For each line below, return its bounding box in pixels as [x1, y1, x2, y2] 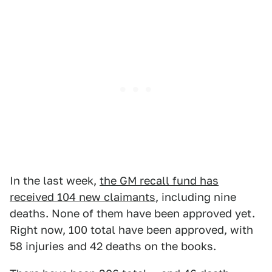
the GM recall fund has [100, 174, 219, 187]
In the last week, [10, 174, 100, 187]
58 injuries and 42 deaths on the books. [10, 240, 216, 253]
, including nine [155, 191, 236, 203]
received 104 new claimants [10, 191, 155, 203]
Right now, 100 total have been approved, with [10, 223, 253, 236]
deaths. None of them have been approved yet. [10, 207, 255, 220]
